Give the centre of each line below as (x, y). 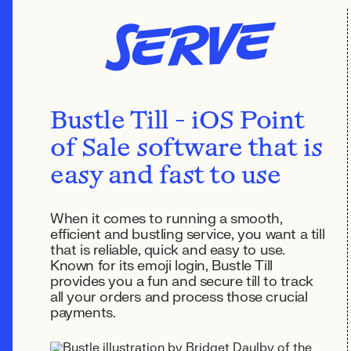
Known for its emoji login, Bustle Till (161, 266)
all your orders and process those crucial (179, 297)
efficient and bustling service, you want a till (188, 235)
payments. (83, 313)
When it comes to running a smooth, (166, 219)
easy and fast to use (165, 177)
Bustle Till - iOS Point (177, 122)
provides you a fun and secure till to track (182, 282)
